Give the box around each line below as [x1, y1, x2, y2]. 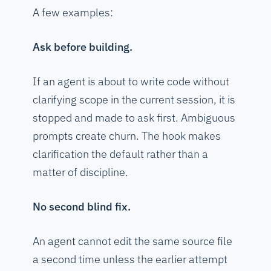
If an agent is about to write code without [33, 74, 229, 89]
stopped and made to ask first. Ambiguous [33, 111, 235, 125]
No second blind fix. [33, 200, 131, 214]
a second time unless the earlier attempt [33, 252, 227, 267]
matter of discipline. [33, 165, 128, 180]
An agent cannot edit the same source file [33, 234, 232, 249]
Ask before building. [33, 40, 132, 54]
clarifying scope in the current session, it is [33, 93, 235, 107]
